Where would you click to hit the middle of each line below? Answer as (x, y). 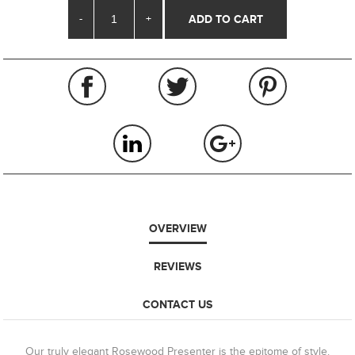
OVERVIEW (177, 229)
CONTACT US (177, 305)
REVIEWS (177, 267)
